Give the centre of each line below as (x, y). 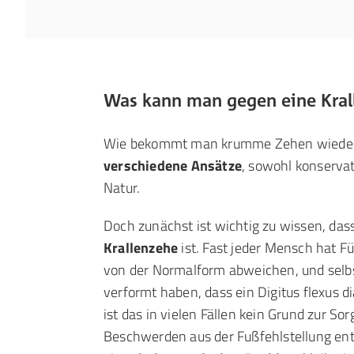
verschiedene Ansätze (173, 166)
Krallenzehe (141, 248)
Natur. (122, 188)
